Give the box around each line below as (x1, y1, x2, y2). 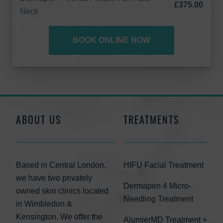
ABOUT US (16, 112, 61, 127)
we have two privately (16, 174, 92, 182)
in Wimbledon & (16, 200, 72, 208)
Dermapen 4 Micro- (123, 182, 191, 190)
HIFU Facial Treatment (123, 161, 204, 169)
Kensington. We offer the (16, 213, 103, 221)
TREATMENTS (123, 112, 179, 127)
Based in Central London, (16, 161, 106, 169)
